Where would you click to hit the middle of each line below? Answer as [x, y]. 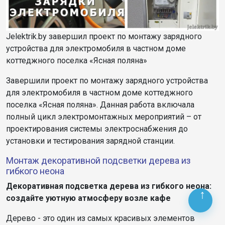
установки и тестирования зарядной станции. [90, 141]
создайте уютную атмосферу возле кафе [88, 198]
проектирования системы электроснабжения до [97, 129]
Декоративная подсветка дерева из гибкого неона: [109, 186]
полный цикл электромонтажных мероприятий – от [104, 117]
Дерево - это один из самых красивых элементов [100, 218]
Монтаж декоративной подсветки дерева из [98, 160]
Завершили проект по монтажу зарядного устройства [107, 80]
